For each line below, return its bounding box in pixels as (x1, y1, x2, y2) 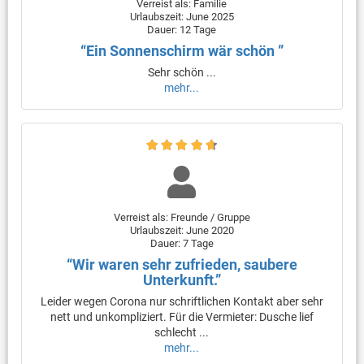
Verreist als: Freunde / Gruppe (113, 210, 250, 223)
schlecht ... (154, 325, 210, 339)
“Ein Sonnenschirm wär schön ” (80, 42, 284, 60)
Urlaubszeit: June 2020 (129, 223, 234, 236)
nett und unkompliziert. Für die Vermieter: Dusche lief (50, 310, 314, 323)
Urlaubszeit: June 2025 (129, 11, 234, 24)
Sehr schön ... (147, 66, 216, 80)
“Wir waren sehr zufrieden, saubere (66, 255, 297, 273)
